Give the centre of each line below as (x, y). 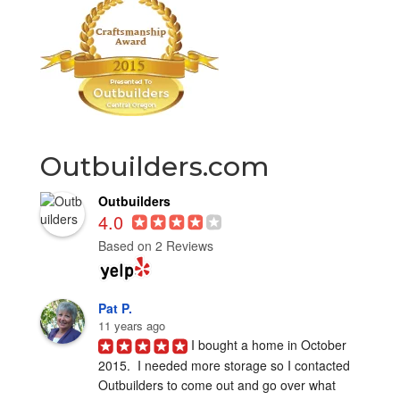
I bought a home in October (268, 344)
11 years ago (131, 325)
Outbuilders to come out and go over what (217, 385)
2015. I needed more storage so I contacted (224, 366)
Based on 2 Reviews (155, 246)
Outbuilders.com (154, 166)
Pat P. (115, 308)
